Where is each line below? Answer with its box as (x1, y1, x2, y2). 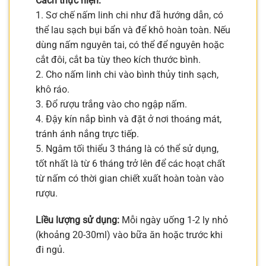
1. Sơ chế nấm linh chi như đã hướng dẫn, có (36, 9, 223, 21)
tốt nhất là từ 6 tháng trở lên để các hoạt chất (36, 157, 225, 169)
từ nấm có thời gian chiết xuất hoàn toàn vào (36, 172, 224, 184)
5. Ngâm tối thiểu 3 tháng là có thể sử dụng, (36, 142, 218, 154)
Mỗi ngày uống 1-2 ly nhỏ (119, 214, 228, 226)
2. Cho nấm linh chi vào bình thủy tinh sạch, (36, 68, 218, 80)
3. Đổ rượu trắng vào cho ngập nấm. (36, 98, 187, 110)
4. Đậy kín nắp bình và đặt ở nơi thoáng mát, (36, 113, 221, 125)
